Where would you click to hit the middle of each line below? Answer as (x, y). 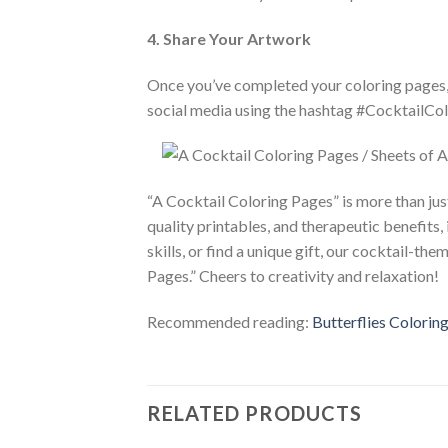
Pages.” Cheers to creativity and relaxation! (293, 276)
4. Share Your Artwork (229, 38)
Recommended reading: (229, 321)
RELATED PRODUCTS (254, 412)
